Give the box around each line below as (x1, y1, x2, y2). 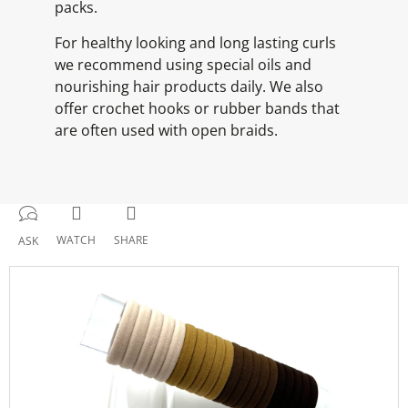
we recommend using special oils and (55, 55, 311, 75)
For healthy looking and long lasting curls (55, 33, 336, 53)
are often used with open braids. (55, 120, 278, 140)
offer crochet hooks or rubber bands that (55, 98, 340, 118)
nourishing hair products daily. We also (55, 76, 323, 97)
